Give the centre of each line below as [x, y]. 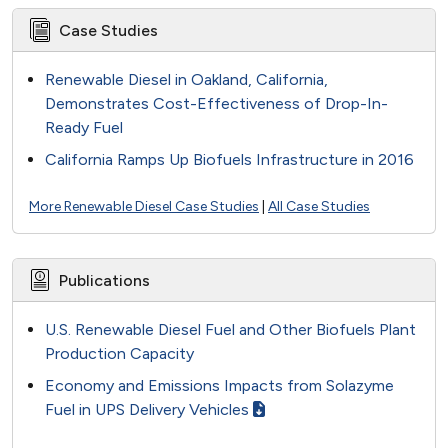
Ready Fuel [84, 127]
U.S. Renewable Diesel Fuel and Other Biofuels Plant [230, 329]
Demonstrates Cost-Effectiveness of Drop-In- [216, 103]
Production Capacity [119, 353]
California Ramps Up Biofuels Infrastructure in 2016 [229, 159]
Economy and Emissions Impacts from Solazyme [219, 385]
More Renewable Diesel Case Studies [144, 206]
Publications [104, 280]
